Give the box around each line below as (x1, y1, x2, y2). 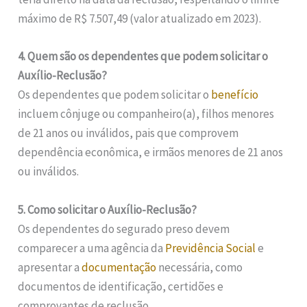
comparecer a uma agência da (18, 240, 166, 256)
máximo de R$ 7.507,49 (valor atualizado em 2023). (18, 11, 262, 27)
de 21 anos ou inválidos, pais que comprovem (18, 125, 239, 141)
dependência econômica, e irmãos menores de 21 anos (18, 145, 284, 160)
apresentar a (18, 259, 82, 275)
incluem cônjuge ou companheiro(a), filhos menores (18, 106, 275, 122)
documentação (82, 259, 157, 275)
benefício (211, 87, 259, 103)
